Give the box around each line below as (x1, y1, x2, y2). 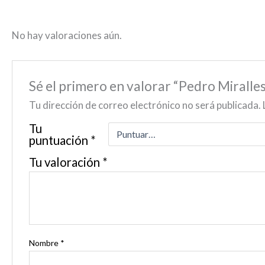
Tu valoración (29, 154, 103, 169)
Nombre (29, 237, 61, 248)
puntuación (29, 132, 91, 147)
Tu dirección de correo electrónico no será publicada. (29, 98, 261, 111)
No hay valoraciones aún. (12, 29, 122, 42)
